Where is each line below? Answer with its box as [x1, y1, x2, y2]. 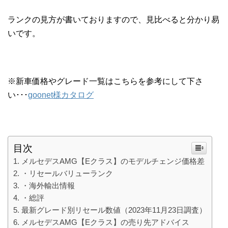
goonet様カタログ [28, 91, 94, 100]
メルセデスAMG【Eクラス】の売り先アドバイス [21, 218, 189, 227]
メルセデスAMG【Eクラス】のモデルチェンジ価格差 [21, 157, 205, 166]
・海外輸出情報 [21, 181, 75, 190]
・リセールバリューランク [21, 169, 113, 178]
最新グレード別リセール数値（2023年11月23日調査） [21, 206, 207, 215]
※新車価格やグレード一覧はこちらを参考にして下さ [8, 77, 203, 86]
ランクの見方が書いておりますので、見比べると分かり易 [8, 15, 219, 24]
